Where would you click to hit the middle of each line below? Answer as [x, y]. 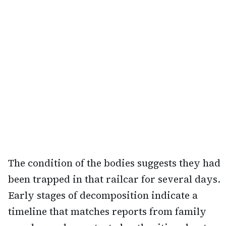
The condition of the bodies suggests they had [114, 163]
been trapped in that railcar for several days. [114, 179]
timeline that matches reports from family [107, 212]
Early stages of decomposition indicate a [103, 195]
